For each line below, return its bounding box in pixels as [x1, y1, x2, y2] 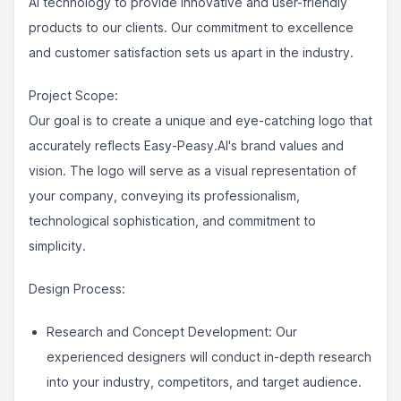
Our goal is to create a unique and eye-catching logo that [29, 113, 372, 128]
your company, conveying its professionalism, [29, 188, 300, 203]
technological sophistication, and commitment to [29, 213, 316, 228]
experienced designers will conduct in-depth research [47, 349, 371, 364]
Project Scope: [29, 88, 118, 103]
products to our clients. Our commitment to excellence [29, 20, 354, 35]
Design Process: [29, 281, 125, 296]
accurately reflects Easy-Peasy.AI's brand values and [29, 138, 344, 153]
